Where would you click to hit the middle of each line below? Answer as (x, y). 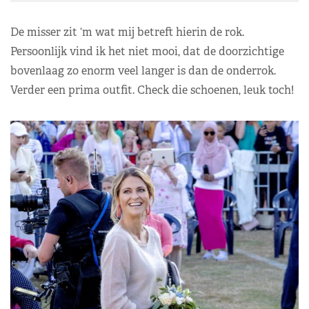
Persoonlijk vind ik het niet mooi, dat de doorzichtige (147, 51)
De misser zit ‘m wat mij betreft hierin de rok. (127, 32)
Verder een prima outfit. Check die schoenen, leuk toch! (152, 90)
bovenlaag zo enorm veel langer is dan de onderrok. (143, 70)
